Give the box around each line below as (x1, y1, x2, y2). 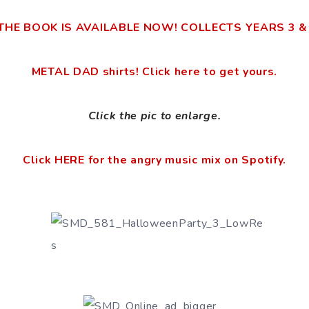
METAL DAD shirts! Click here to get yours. (31, 64, 278, 79)
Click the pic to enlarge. (85, 108, 224, 123)
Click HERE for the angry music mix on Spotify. (22, 152, 287, 168)
